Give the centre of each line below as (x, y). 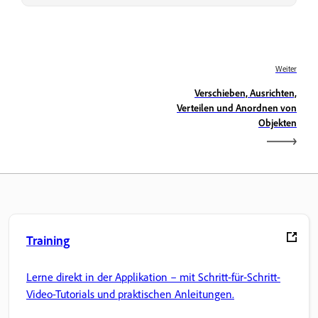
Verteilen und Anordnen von (237, 107)
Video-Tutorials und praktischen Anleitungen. (130, 294)
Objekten (278, 122)
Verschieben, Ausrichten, (246, 92)
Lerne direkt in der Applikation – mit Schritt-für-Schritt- (153, 277)
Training (48, 240)
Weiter (286, 68)
